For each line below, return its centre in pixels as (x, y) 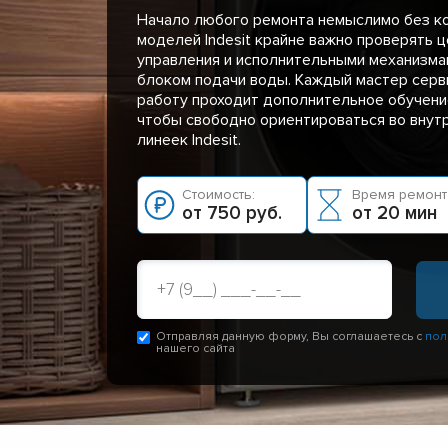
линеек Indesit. (189, 139)
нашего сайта (195, 348)
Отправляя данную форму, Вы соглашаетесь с (290, 336)
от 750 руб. (232, 213)
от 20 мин (394, 213)
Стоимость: (218, 194)
